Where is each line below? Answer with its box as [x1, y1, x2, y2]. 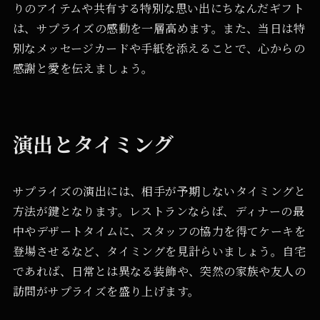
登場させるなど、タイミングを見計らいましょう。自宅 [12, 242, 306, 259]
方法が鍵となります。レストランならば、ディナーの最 [12, 202, 304, 219]
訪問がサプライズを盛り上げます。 [12, 282, 200, 299]
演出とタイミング [12, 129, 174, 158]
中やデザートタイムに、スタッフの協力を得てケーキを [12, 222, 306, 239]
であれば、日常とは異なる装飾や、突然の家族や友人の [12, 262, 306, 279]
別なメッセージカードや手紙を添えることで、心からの [12, 39, 305, 56]
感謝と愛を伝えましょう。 [12, 59, 154, 76]
